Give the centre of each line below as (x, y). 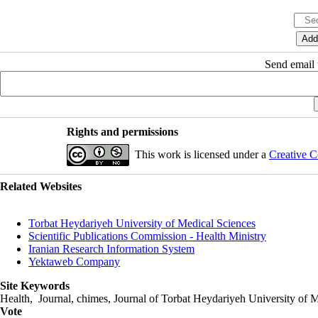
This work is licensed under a (202, 154)
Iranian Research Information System (111, 248)
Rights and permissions (122, 131)
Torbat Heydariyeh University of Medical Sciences (142, 223)
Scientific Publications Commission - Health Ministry (147, 236)
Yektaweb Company (74, 261)
